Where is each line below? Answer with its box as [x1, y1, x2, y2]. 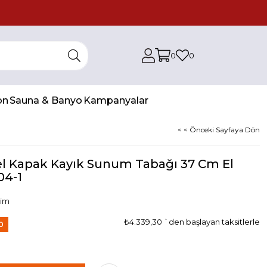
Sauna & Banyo [10, 94, 82, 106]
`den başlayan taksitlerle [164, 217, 260, 226]
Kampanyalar [83, 94, 148, 106]
